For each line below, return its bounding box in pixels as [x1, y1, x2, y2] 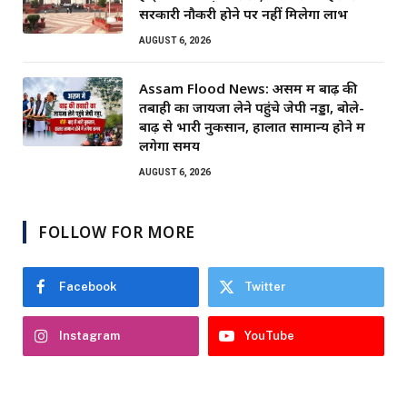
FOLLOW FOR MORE [38, 222, 195, 243]
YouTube [244, 329, 294, 343]
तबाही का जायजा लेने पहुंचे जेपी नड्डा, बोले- [139, 98, 364, 117]
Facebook [59, 280, 117, 294]
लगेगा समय [139, 136, 200, 155]
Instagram [59, 329, 120, 343]
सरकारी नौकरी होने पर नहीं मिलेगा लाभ [139, 5, 348, 24]
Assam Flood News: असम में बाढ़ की [139, 79, 357, 98]
